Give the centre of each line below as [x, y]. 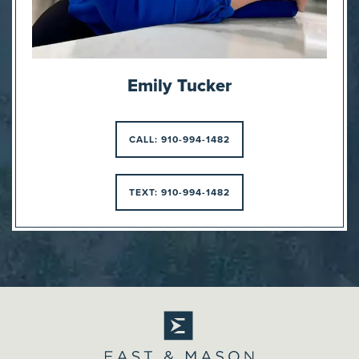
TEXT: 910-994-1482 [179, 192]
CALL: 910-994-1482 [179, 139]
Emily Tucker [179, 85]
